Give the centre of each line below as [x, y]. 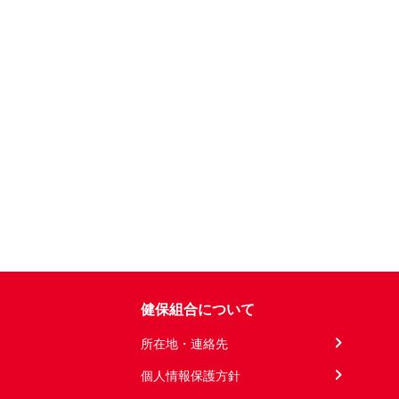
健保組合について [198, 309]
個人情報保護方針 [191, 375]
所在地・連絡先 [184, 343]
